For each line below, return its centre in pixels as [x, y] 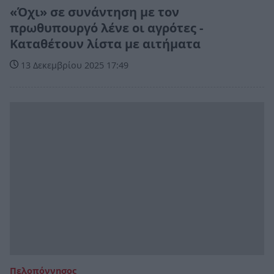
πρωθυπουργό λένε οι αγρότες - [106, 28]
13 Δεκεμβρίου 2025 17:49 [73, 65]
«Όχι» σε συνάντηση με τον [94, 12]
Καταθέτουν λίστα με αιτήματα [105, 44]
